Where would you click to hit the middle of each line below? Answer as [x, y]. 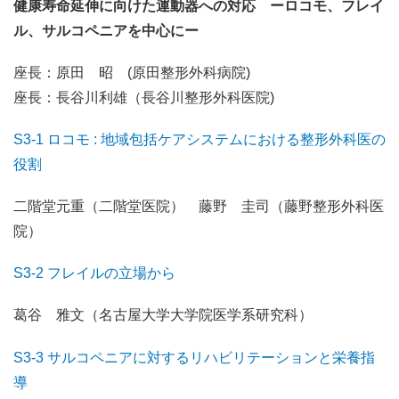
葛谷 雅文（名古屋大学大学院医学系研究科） [163, 315]
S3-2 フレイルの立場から [94, 273]
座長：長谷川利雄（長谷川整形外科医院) [144, 97]
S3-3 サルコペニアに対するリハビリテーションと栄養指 [194, 357]
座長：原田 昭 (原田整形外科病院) [132, 72]
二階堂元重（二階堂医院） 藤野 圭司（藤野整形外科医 [199, 207]
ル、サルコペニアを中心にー [106, 30]
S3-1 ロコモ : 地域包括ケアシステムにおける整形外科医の [199, 139]
